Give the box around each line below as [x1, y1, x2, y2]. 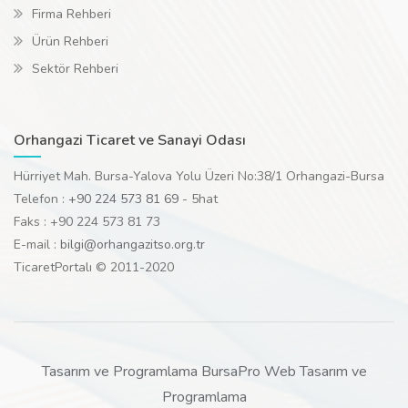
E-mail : [14, 236, 60, 254]
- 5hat [178, 190, 218, 209]
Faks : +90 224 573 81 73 [14, 213, 160, 231]
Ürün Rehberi [32, 33, 108, 51]
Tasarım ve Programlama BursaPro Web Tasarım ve [41, 362, 367, 382]
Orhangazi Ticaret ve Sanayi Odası [14, 130, 246, 151]
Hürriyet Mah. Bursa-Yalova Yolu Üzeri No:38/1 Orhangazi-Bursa [14, 168, 384, 186]
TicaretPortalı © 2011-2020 [14, 259, 174, 277]
